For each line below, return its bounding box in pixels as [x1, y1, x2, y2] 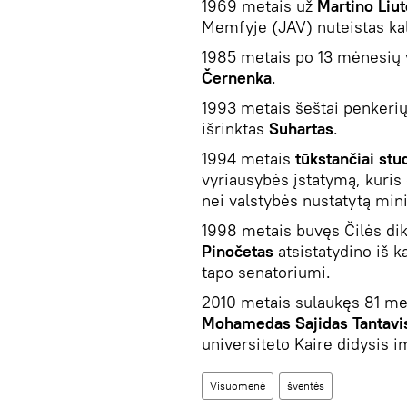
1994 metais [202, 147, 295, 169]
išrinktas [202, 117, 269, 139]
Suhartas [269, 117, 333, 139]
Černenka [202, 66, 272, 88]
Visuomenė [210, 378, 265, 392]
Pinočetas [202, 240, 273, 262]
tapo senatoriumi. [202, 261, 331, 283]
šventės [287, 378, 324, 392]
